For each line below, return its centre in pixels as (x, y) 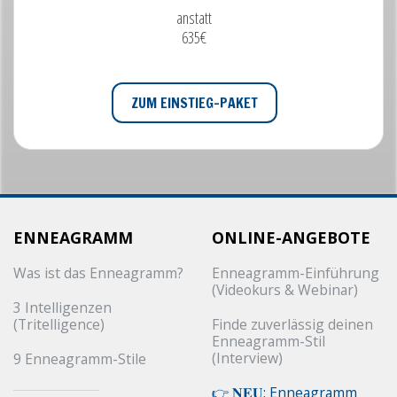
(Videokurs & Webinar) (285, 290)
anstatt (194, 18)
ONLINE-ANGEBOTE (291, 238)
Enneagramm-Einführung (296, 273)
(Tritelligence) (59, 325)
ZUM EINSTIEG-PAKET (194, 103)
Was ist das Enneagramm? (98, 273)
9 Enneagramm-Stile (80, 359)
